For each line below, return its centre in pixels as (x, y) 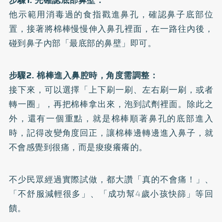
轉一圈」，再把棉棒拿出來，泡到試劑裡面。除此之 (111, 104)
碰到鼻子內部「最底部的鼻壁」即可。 (83, 43)
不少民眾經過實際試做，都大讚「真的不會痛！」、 (111, 179)
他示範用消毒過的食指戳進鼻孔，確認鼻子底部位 (111, 14)
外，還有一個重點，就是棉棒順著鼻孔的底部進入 (111, 118)
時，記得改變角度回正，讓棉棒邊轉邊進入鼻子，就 (111, 133)
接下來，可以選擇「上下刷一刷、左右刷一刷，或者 (111, 89)
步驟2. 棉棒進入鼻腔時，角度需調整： (83, 75)
